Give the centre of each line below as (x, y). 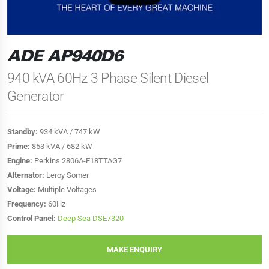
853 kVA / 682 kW (61, 146)
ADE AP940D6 (65, 57)
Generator (36, 96)
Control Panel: (32, 218)
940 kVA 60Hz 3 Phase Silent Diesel (108, 78)
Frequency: (27, 204)
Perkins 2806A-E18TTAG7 (77, 161)
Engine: (20, 161)
